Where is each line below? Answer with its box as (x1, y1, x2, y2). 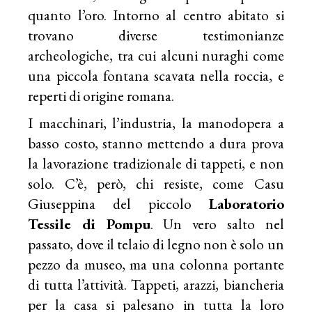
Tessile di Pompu (28, 214, 150, 233)
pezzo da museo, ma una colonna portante (28, 254, 284, 274)
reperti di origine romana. (28, 86, 175, 105)
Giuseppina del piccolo (28, 194, 209, 213)
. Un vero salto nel (150, 214, 284, 233)
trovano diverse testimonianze (28, 25, 284, 45)
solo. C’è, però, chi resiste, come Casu (28, 173, 284, 193)
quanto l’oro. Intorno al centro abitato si (28, 5, 284, 24)
